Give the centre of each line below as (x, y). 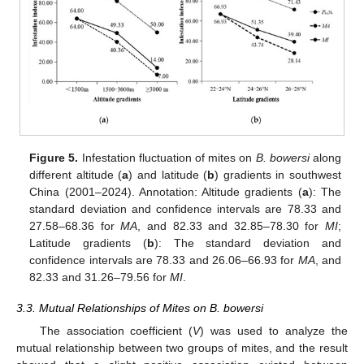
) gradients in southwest (278, 174)
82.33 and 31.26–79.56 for (100, 277)
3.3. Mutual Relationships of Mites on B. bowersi (140, 308)
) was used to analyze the (274, 331)
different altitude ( (76, 174)
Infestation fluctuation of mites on (167, 157)
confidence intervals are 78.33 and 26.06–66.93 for (164, 260)
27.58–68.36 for (75, 225)
